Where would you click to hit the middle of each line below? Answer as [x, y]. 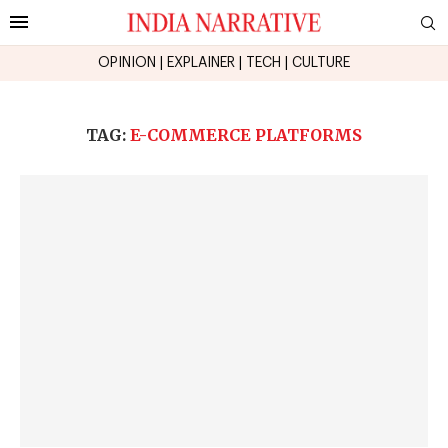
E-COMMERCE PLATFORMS [246, 134]
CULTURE [321, 62]
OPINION [127, 62]
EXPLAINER [201, 62]
